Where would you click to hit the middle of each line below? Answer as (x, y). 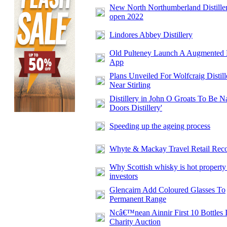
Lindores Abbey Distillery (151, 35)
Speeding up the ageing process (160, 126)
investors (124, 176)
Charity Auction (135, 222)
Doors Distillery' (136, 108)
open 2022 (126, 16)
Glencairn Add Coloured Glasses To (167, 190)
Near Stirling (130, 85)
